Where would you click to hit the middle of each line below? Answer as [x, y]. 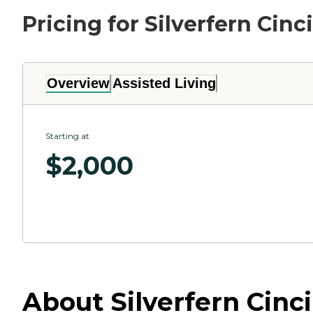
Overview [78, 83]
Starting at [67, 136]
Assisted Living [164, 83]
